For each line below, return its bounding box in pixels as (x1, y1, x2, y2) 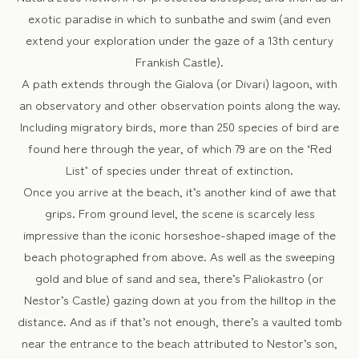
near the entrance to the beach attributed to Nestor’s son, (22, 334, 337, 351)
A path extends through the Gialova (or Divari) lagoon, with (22, 75, 337, 91)
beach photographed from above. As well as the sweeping (24, 248, 335, 264)
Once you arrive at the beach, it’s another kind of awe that (22, 183, 337, 200)
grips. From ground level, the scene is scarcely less (44, 204, 315, 221)
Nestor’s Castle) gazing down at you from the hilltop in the (23, 291, 336, 308)
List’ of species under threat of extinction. (66, 161, 293, 178)
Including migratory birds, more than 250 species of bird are (20, 118, 339, 135)
